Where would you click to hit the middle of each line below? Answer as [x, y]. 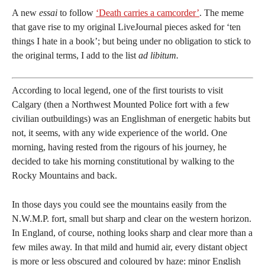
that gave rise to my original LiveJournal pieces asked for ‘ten [126, 27]
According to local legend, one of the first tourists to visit [117, 90]
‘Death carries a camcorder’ [148, 13]
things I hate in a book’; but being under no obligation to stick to [131, 41]
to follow [77, 13]
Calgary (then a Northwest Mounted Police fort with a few [121, 104]
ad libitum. [159, 55]
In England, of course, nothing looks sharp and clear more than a [132, 233]
